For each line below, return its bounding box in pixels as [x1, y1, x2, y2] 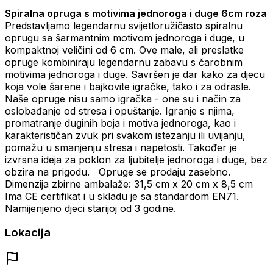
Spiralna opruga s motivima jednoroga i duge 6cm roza [5, 7, 267, 19]
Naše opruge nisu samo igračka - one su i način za [5, 92, 241, 105]
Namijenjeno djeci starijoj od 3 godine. [5, 202, 176, 214]
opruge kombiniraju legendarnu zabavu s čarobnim [5, 55, 243, 68]
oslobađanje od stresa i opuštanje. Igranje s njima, [5, 104, 235, 117]
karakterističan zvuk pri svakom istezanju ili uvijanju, [5, 129, 246, 141]
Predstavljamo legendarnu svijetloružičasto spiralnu [5, 19, 243, 32]
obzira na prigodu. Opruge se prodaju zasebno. [5, 165, 236, 178]
